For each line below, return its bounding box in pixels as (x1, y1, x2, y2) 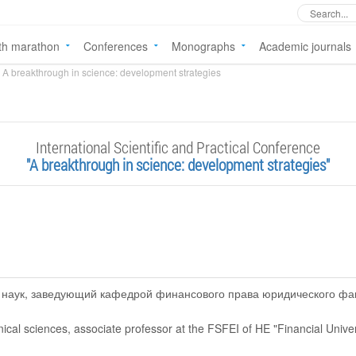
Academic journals (259, 38, 351, 54)
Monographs (172, 38, 235, 54)
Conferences (83, 38, 148, 54)
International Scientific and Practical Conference (36, 137, 320, 157)
